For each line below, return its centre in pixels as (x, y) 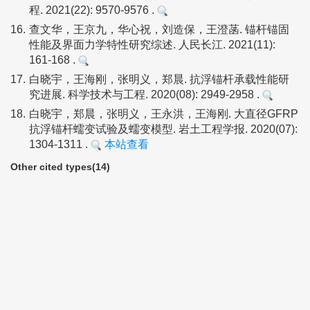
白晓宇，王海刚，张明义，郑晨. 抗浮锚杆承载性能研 (159, 79)
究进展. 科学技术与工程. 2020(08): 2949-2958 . (146, 94)
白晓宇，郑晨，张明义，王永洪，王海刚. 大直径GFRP (164, 114)
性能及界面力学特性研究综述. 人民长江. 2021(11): (152, 45)
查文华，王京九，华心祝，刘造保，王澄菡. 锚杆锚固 (159, 29)
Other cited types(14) (60, 167)
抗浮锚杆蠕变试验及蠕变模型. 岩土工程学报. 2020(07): (163, 129)
